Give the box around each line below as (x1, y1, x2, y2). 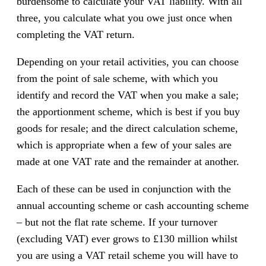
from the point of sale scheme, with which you (17, 72, 218, 85)
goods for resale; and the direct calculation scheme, (17, 122, 238, 135)
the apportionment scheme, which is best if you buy (17, 106, 240, 118)
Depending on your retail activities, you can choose (17, 56, 239, 68)
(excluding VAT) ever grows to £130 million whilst (17, 233, 237, 245)
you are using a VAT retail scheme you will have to (17, 249, 238, 262)
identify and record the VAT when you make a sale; (17, 89, 239, 102)
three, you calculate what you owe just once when (17, 12, 232, 24)
